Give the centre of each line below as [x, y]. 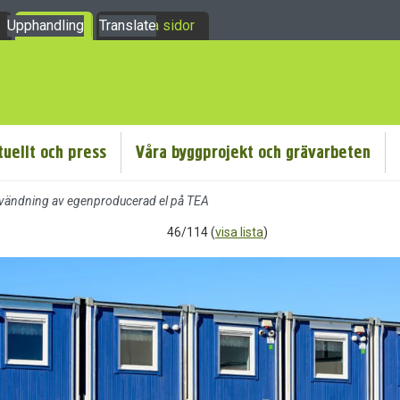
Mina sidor [162, 25]
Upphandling [46, 25]
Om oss [54, 25]
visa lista [239, 232]
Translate [128, 25]
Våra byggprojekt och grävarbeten [253, 152]
